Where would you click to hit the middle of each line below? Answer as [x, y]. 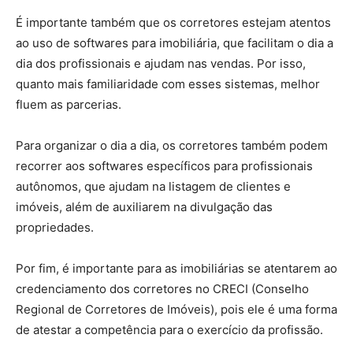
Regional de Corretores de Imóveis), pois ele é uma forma [176, 309]
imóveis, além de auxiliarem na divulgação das [144, 207]
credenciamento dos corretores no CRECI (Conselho [162, 289]
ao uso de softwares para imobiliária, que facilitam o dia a [175, 43]
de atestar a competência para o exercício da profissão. [169, 330]
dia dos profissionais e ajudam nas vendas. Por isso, [161, 63]
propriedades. [55, 227]
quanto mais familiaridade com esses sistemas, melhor [168, 84]
